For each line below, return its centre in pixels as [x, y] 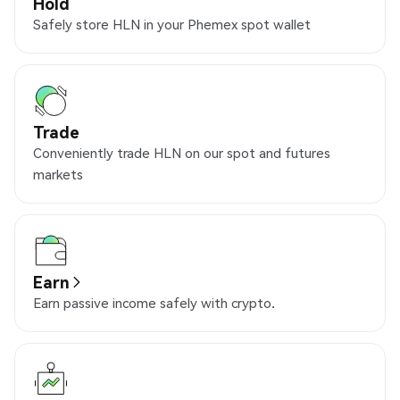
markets [58, 175]
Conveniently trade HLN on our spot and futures [182, 153]
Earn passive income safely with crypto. [154, 303]
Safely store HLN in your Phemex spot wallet [172, 25]
